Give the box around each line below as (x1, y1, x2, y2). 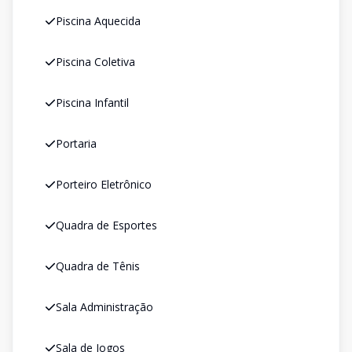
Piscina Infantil (56, 95, 129, 110)
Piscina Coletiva (56, 54, 135, 69)
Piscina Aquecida (56, 13, 141, 28)
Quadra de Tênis (56, 258, 140, 273)
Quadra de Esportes (56, 218, 157, 233)
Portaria (56, 136, 97, 151)
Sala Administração (56, 299, 153, 314)
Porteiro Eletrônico (56, 177, 152, 192)
